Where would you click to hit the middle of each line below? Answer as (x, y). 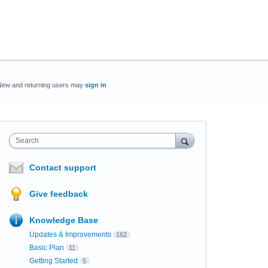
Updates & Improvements (70, 234)
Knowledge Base (63, 220)
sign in (95, 85)
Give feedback (58, 194)
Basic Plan (46, 248)
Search (27, 141)
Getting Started (53, 261)
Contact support (63, 167)
